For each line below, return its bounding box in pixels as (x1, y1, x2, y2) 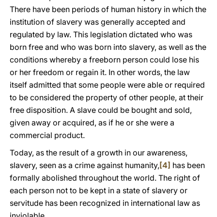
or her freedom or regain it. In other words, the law (10, 67, 190, 77)
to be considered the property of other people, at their (10, 93, 203, 102)
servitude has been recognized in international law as (10, 198, 200, 208)
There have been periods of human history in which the (10, 4, 206, 14)
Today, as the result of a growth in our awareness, (10, 148, 187, 157)
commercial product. (10, 130, 85, 140)
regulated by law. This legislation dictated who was (10, 30, 192, 39)
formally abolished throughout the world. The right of (10, 173, 200, 183)
